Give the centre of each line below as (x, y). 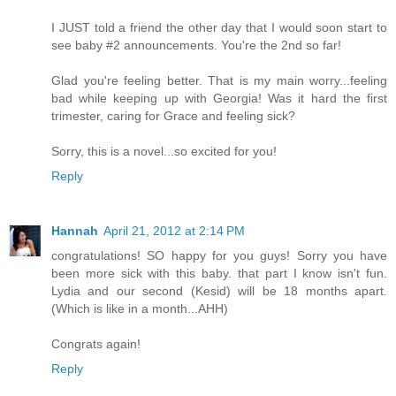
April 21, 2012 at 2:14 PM (174, 231)
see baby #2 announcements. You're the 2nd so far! (196, 46)
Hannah (75, 231)
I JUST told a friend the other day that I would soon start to (219, 28)
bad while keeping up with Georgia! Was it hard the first (219, 99)
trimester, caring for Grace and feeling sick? (173, 116)
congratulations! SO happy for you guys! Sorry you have (219, 256)
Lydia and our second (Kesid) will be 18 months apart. (219, 291)
